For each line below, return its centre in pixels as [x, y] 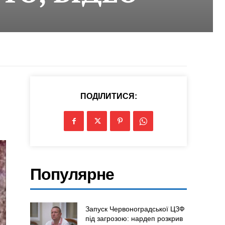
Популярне [72, 175]
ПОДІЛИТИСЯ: [108, 96]
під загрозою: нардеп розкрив [134, 219]
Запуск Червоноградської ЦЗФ [135, 209]
